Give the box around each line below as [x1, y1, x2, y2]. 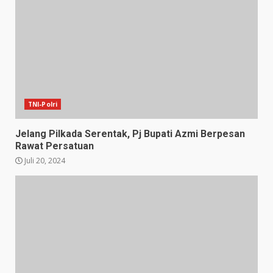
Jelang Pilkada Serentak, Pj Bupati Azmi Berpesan [15, 127, 245, 140]
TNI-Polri [28, 99, 57, 108]
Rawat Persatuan [15, 140, 94, 152]
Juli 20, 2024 [23, 155, 65, 166]
